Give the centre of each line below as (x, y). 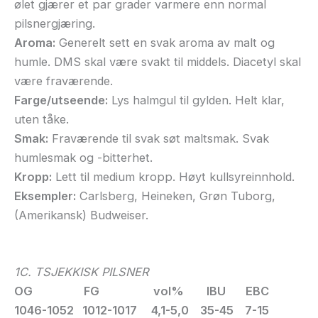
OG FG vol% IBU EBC (142, 291)
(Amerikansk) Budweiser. (81, 215)
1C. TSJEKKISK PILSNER (82, 272)
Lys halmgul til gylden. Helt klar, (196, 100)
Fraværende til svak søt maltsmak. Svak (159, 139)
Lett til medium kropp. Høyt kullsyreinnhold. (173, 177)
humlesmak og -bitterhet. (83, 158)
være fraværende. (64, 81)
